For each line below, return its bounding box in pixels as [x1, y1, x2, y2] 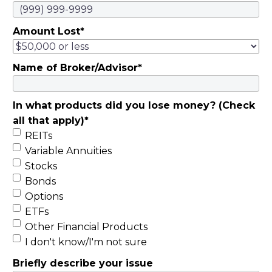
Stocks [25, 160, 57, 172]
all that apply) [13, 115, 84, 127]
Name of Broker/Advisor [13, 62, 138, 74]
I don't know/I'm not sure [25, 236, 147, 248]
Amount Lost [13, 25, 80, 38]
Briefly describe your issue [13, 257, 153, 270]
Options [25, 191, 63, 203]
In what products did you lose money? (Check [13, 100, 255, 112]
